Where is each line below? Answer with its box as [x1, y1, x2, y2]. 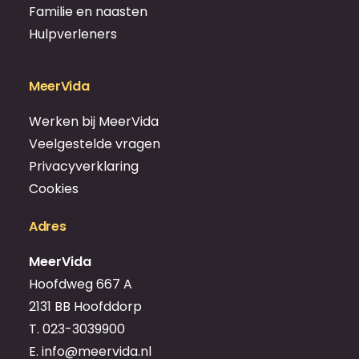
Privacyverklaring [29, 157, 139, 175]
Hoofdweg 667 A [29, 275, 132, 293]
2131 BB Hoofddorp [29, 297, 142, 316]
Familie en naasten [29, 2, 147, 21]
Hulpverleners [29, 25, 117, 43]
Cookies [29, 179, 79, 198]
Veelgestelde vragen [29, 135, 160, 153]
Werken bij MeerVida [29, 112, 159, 131]
